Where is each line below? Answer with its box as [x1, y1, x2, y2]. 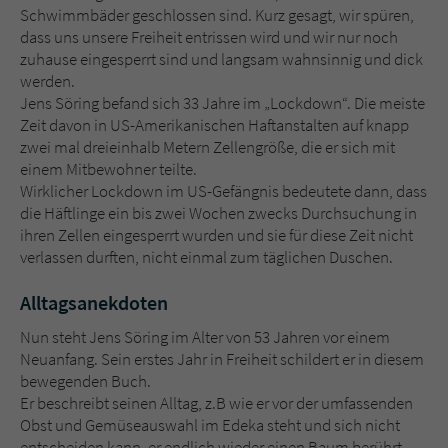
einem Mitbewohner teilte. [20, 158, 197, 181]
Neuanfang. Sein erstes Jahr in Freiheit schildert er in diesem [20, 348, 424, 371]
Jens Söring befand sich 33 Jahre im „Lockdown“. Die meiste [20, 92, 425, 115]
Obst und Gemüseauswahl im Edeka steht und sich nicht [20, 414, 400, 437]
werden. [20, 70, 75, 93]
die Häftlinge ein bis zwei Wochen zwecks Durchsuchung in [20, 202, 417, 225]
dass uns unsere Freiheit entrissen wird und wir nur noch [20, 26, 398, 49]
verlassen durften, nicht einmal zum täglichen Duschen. [20, 246, 393, 269]
